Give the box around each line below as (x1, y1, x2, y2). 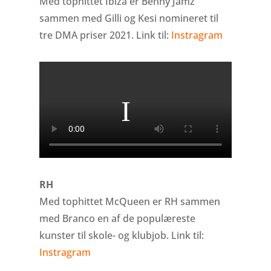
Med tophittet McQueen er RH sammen (39, 195, 220, 209)
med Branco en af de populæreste (39, 212, 195, 226)
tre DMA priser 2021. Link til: (39, 28, 171, 42)
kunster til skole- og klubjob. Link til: (39, 229, 204, 243)
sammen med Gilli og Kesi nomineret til (39, 11, 218, 25)
